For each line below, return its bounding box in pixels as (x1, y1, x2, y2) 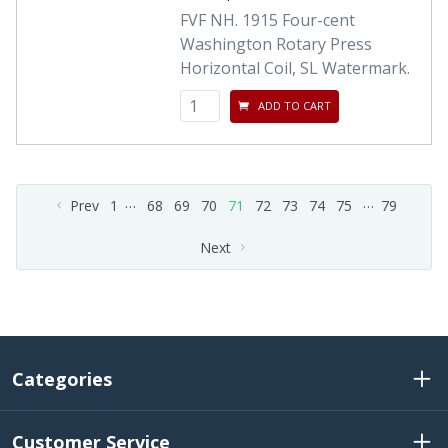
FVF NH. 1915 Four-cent (180, 8, 355, 31)
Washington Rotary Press (180, 32, 372, 55)
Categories (12, 366, 112, 391)
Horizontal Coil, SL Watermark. (180, 56, 410, 79)
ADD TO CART (254, 98, 331, 114)
